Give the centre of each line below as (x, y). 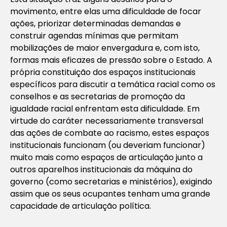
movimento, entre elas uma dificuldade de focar (106, 11)
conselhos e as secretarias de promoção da (98, 96)
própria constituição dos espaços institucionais (103, 72)
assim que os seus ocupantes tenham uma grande (110, 194)
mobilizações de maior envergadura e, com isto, (105, 48)
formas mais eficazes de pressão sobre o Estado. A (111, 60)
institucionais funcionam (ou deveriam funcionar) (108, 145)
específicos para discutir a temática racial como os (113, 84)
